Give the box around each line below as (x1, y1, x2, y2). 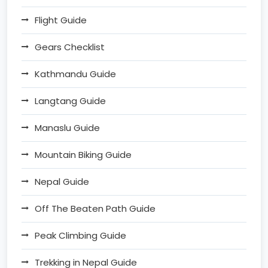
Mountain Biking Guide (35, 148, 132, 161)
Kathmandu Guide (35, 67, 116, 80)
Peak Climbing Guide (35, 229, 126, 242)
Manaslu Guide (35, 121, 100, 134)
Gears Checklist (35, 40, 105, 53)
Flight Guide (35, 13, 87, 26)
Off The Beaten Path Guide (35, 202, 156, 215)
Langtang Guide (35, 94, 106, 107)
